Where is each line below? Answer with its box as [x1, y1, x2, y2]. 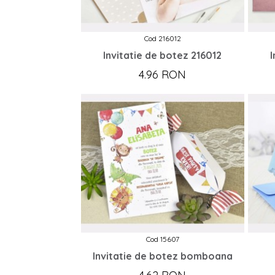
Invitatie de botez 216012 [103, 48, 222, 61]
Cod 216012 [144, 33, 181, 43]
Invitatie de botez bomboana [92, 249, 233, 262]
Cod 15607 [145, 234, 179, 244]
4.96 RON [139, 67, 187, 82]
